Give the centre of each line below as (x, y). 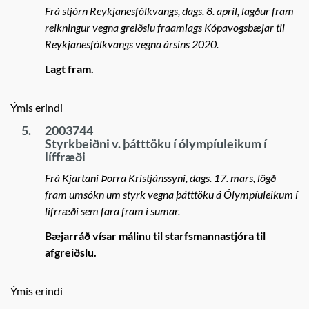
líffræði (65, 157)
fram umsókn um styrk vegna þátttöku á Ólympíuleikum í (171, 194)
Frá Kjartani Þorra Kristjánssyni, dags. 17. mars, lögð (160, 178)
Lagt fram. (69, 69)
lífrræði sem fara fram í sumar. (112, 211)
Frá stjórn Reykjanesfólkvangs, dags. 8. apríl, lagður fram (169, 11)
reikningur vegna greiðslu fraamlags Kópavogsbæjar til (165, 27)
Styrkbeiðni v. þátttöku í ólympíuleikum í (156, 143)
